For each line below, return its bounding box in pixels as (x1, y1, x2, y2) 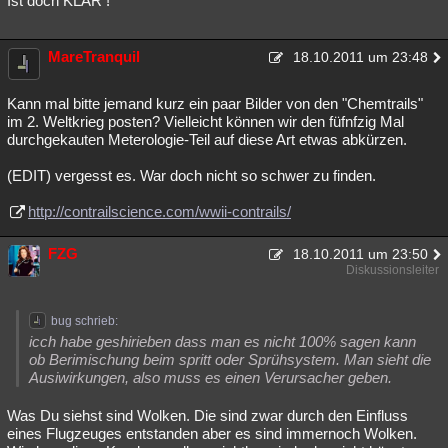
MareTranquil (48, 47, 140, 65)
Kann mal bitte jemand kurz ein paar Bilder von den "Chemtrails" (7, 94, 423, 112)
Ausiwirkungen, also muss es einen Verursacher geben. (29, 368, 392, 386)
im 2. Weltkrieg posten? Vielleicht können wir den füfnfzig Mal (7, 112, 404, 130)
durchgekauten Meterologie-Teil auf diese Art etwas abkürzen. (7, 130, 407, 148)
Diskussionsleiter (346, 262, 439, 277)
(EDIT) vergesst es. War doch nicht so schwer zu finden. (7, 166, 376, 184)
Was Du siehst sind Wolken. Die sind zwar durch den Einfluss (7, 406, 408, 424)
